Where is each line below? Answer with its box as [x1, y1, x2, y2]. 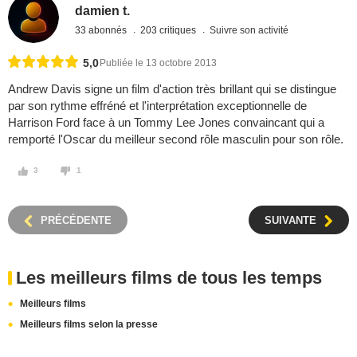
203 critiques [140, 24, 199, 36]
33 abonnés [75, 24, 130, 36]
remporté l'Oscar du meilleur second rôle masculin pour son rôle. [8, 132, 343, 147]
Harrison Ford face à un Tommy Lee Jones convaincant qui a [8, 116, 324, 130]
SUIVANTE [265, 214, 316, 227]
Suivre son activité [210, 24, 289, 36]
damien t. [75, 3, 131, 18]
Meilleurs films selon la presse [20, 319, 158, 331]
